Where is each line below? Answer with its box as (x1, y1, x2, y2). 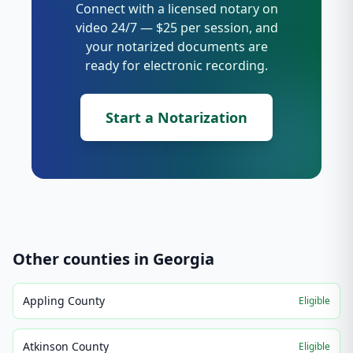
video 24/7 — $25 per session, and (75, 19, 278, 36)
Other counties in (13, 248, 153, 269)
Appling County (23, 293, 105, 308)
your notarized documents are (85, 38, 268, 55)
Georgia (153, 248, 214, 269)
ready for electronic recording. (85, 57, 268, 74)
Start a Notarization (106, 108, 247, 127)
